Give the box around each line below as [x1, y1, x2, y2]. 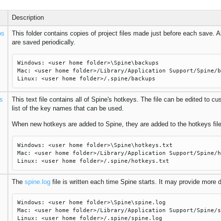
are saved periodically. [11, 38, 75, 46]
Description [11, 13, 44, 21]
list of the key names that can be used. [11, 104, 124, 112]
